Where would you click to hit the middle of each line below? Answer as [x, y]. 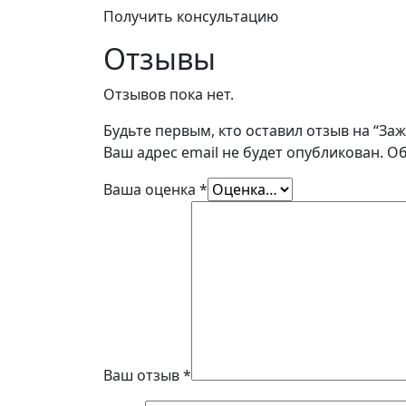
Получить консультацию [191, 16]
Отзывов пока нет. [169, 94]
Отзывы [159, 58]
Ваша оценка [151, 189]
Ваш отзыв [143, 375]
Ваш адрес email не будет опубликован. [243, 152]
